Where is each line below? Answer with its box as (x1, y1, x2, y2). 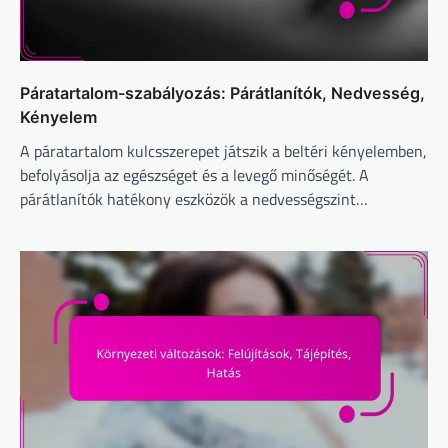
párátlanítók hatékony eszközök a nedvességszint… (20, 186, 368, 211)
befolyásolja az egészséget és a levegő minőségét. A (20, 162, 369, 187)
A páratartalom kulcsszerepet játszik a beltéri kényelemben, (20, 138, 427, 163)
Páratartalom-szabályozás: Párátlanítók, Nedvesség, (20, 82, 425, 103)
